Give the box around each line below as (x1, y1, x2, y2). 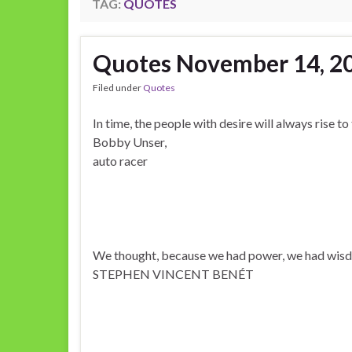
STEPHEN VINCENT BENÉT (93, 266, 254, 281)
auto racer (93, 153, 148, 168)
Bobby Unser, (93, 134, 167, 149)
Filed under (93, 82, 143, 93)
